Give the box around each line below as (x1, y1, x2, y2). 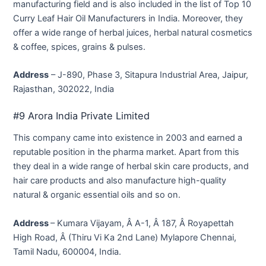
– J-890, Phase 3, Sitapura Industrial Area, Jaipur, (49, 69, 249, 80)
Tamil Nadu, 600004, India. (13, 246, 122, 257)
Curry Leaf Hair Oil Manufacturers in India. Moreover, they (13, 12, 243, 24)
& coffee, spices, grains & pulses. (13, 41, 146, 52)
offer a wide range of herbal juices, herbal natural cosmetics (13, 27, 253, 38)
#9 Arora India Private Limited (13, 110, 150, 122)
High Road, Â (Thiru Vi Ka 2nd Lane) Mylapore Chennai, (13, 232, 237, 243)
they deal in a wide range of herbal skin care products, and (13, 161, 249, 172)
